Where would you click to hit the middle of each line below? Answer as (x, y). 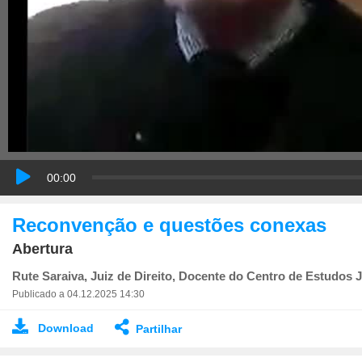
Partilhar (159, 328)
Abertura (42, 248)
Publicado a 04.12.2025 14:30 (78, 294)
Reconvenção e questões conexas (169, 225)
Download (66, 328)
